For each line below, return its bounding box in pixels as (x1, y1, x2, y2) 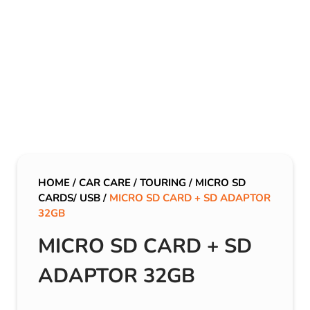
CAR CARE (79, 176, 131, 190)
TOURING (140, 176, 186, 190)
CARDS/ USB (38, 191, 100, 206)
